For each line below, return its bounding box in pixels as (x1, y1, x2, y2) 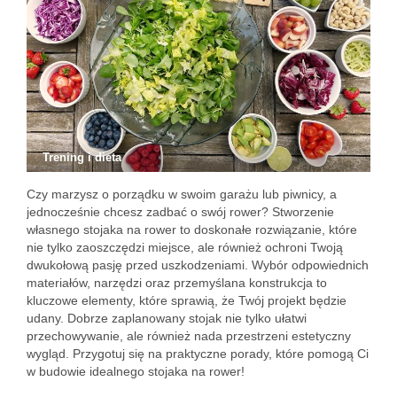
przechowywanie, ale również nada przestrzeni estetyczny (27, 329, 351, 343)
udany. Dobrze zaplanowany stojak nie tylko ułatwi (27, 311, 307, 325)
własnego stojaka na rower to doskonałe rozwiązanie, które (27, 222, 357, 237)
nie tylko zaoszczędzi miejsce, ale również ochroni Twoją (27, 240, 343, 254)
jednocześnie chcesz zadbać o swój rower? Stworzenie (27, 205, 334, 219)
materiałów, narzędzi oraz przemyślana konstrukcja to (27, 276, 327, 290)
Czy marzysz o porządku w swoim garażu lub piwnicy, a (27, 187, 337, 201)
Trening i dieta (43, 151, 121, 164)
